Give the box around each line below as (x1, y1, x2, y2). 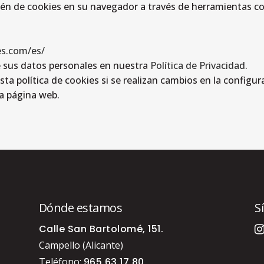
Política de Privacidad (150, 59, 245, 72)
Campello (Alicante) (38, 239, 123, 252)
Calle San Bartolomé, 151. (38, 222, 164, 236)
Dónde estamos (38, 200, 123, 216)
